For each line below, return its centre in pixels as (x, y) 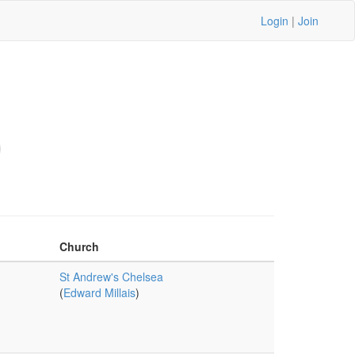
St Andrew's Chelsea (111, 277)
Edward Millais (99, 292)
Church (79, 246)
